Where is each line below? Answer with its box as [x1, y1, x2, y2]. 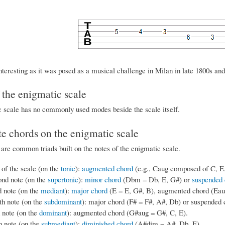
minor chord [84, 174, 121, 184]
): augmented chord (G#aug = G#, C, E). [66, 207, 188, 217]
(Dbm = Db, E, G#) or [121, 174, 192, 184]
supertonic [47, 174, 78, 184]
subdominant [44, 196, 82, 206]
